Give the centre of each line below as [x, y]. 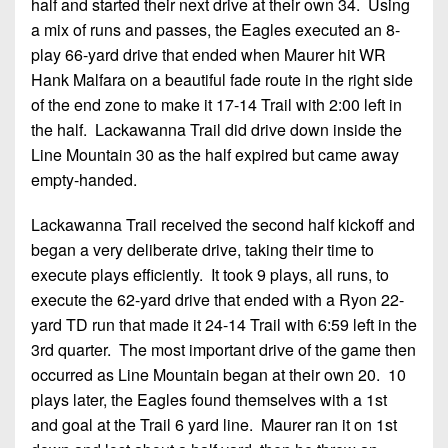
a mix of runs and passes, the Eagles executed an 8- [215, 29]
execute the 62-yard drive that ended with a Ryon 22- [217, 299]
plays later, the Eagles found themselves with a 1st [209, 399]
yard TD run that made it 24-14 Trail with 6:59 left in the [224, 324]
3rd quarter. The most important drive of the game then [223, 349]
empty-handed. [84, 179]
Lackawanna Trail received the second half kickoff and [223, 224]
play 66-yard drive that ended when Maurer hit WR [208, 54]
